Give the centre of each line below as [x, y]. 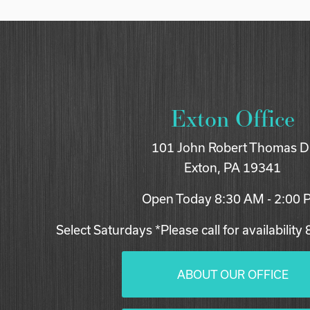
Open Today [177, 199]
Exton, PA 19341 [232, 168]
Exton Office [232, 118]
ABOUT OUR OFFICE [232, 275]
